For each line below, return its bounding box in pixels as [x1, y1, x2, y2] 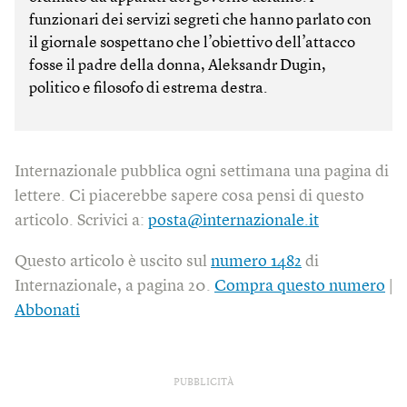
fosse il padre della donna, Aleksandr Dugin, [29, 57, 326, 74]
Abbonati [15, 302, 80, 319]
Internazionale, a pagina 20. [15, 277, 214, 294]
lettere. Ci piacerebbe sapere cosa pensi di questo [15, 187, 364, 204]
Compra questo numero [214, 277, 385, 294]
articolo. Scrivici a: [15, 212, 148, 229]
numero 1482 [211, 253, 302, 270]
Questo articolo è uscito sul [15, 253, 211, 270]
